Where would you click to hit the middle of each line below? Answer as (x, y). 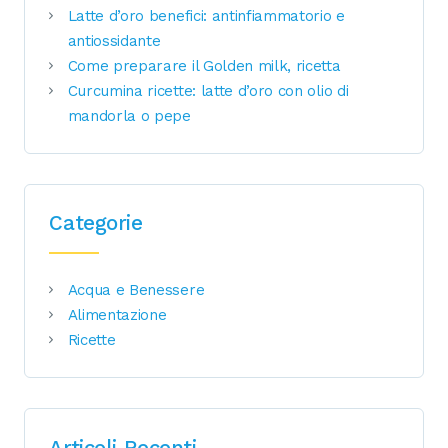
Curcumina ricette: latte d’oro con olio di (208, 90)
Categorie (96, 223)
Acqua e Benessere (136, 290)
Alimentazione (117, 315)
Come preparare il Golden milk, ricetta (204, 65)
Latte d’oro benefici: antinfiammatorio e (206, 15)
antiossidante (114, 40)
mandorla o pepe (129, 115)
